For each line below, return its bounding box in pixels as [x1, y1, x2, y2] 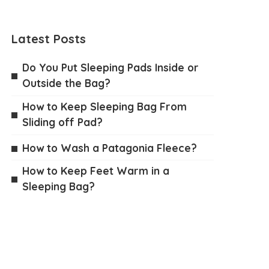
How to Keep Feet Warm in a [22, 164, 170, 177]
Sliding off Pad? [22, 115, 103, 128]
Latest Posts [11, 31, 86, 46]
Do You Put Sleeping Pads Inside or [22, 61, 199, 74]
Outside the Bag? [22, 76, 111, 89]
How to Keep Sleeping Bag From [22, 100, 187, 113]
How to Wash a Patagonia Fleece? [22, 141, 198, 154]
